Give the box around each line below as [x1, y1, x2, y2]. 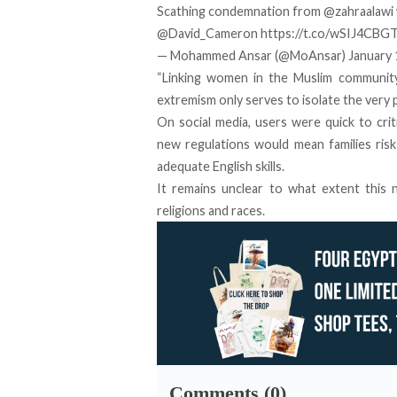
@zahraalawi [323, 3, 393, 19]
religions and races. [157, 202, 265, 218]
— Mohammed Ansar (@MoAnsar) [157, 47, 348, 63]
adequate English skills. [157, 158, 284, 174]
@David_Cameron [157, 25, 258, 41]
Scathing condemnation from [157, 3, 323, 19]
